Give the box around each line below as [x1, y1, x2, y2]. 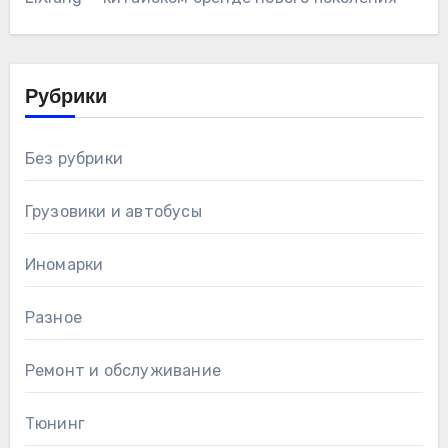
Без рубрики [24, 149, 123, 169]
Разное [24, 308, 82, 328]
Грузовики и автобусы [24, 202, 202, 222]
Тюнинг [24, 414, 85, 434]
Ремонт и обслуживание [24, 361, 221, 381]
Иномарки [24, 255, 104, 275]
